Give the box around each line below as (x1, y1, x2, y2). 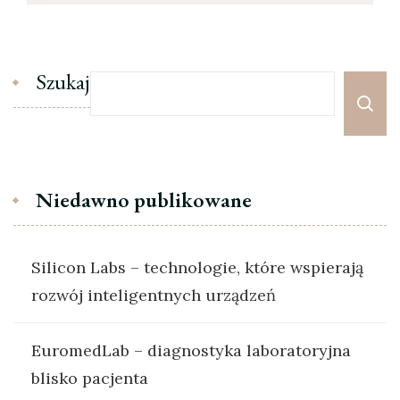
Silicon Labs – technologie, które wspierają (31, 256, 363, 278)
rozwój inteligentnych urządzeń (31, 284, 276, 305)
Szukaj (36, 67, 90, 96)
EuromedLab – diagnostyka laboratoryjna (31, 339, 351, 361)
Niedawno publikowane (36, 185, 252, 213)
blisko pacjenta (31, 367, 148, 388)
